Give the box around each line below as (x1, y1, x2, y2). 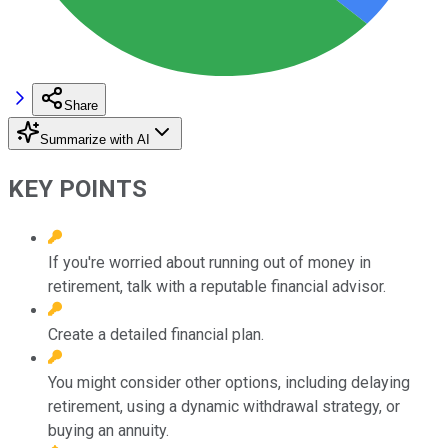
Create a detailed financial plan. (48, 324, 264, 344)
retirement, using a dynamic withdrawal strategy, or (48, 396, 400, 416)
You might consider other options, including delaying (48, 372, 410, 392)
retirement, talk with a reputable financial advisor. (48, 276, 386, 296)
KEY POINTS (8, 174, 147, 203)
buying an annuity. (48, 420, 169, 440)
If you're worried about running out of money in (48, 252, 371, 272)
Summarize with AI (40, 131, 150, 147)
